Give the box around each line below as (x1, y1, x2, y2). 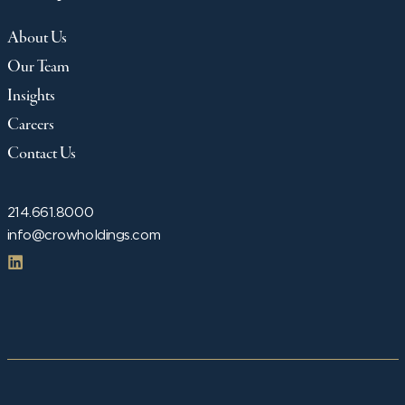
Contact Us (6, 143, 76, 165)
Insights (6, 85, 55, 108)
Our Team (6, 56, 70, 79)
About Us (6, 27, 67, 50)
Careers (6, 114, 54, 137)
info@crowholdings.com (6, 227, 161, 243)
